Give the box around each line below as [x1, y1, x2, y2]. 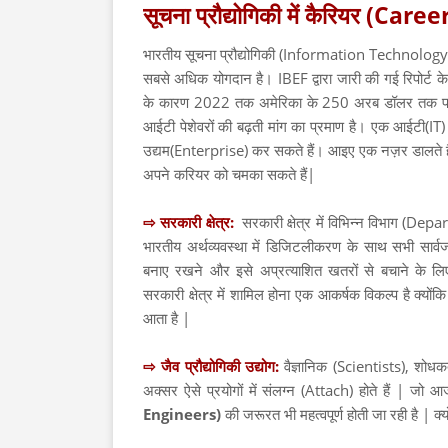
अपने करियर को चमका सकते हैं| [143, 164, 315, 184]
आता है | [143, 308, 190, 328]
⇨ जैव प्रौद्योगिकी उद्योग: [143, 356, 285, 376]
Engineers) [143, 404, 221, 424]
